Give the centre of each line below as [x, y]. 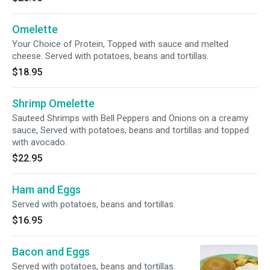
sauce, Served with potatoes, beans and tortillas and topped [130, 130]
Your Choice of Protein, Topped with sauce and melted [120, 44]
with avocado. [39, 142]
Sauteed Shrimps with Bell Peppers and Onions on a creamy [130, 118]
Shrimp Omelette [53, 103]
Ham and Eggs [46, 190]
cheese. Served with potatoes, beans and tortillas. [110, 56]
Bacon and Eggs [51, 252]
